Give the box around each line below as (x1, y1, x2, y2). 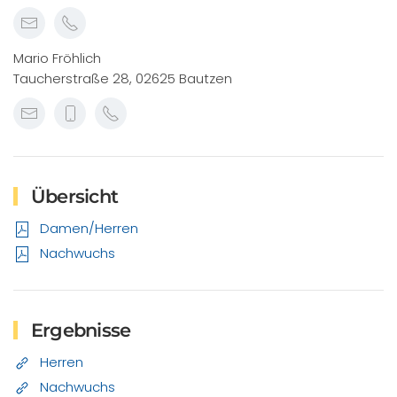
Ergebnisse (26, 319, 131, 341)
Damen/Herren (40, 219, 138, 237)
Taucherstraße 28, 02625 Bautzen (13, 69, 232, 88)
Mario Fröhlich (13, 49, 101, 67)
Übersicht (26, 185, 119, 207)
